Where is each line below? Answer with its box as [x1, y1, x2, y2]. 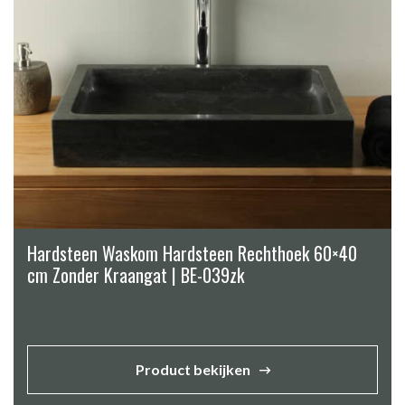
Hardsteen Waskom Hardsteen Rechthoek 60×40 [27, 239, 357, 267]
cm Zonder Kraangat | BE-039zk [27, 260, 244, 288]
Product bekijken [135, 360, 250, 378]
